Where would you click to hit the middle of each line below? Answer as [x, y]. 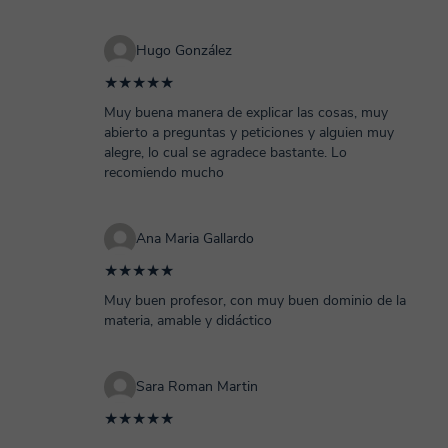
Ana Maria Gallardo [195, 238]
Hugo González [184, 50]
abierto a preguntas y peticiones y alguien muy [249, 132]
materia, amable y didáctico [188, 320]
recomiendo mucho [164, 172]
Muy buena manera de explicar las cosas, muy [246, 112]
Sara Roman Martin [197, 386]
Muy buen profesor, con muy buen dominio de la [255, 300]
